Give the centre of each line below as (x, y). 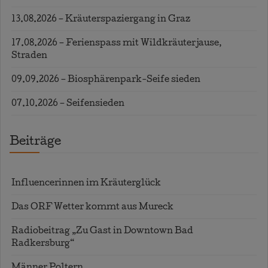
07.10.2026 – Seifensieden (68, 104)
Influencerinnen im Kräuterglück (86, 184)
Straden (29, 57)
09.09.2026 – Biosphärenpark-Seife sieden (106, 80)
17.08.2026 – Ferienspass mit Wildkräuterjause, (117, 44)
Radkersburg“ (43, 244)
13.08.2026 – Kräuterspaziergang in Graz (101, 20)
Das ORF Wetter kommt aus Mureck (92, 208)
